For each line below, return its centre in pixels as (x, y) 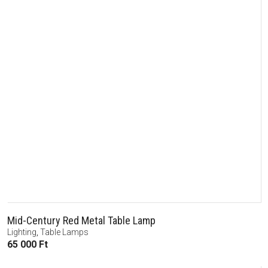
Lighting (22, 232)
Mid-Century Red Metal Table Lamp (81, 221)
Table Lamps (64, 232)
